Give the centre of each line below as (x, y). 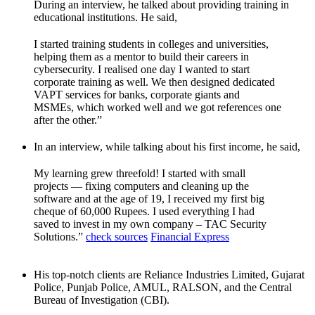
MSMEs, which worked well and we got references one (157, 108)
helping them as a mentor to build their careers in (141, 57)
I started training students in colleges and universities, (151, 44)
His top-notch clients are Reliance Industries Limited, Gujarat (169, 275)
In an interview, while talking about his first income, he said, (167, 147)
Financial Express (190, 237)
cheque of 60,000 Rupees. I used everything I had (144, 212)
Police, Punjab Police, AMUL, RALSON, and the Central (163, 288)
